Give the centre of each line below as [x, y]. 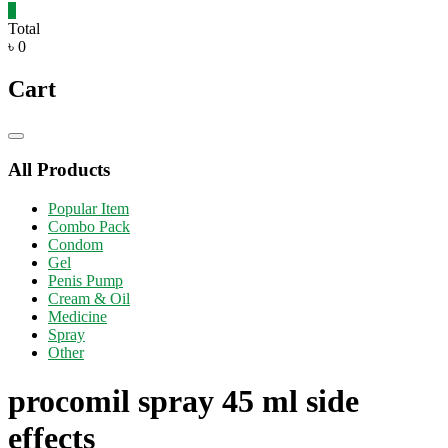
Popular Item [88, 208]
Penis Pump [85, 280]
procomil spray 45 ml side [183, 401]
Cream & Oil [89, 298]
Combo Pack [89, 226]
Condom [75, 244]
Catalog [37, 143]
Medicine [77, 316]
